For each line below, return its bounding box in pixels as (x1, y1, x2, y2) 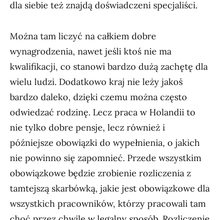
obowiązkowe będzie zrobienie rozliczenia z (10, 167, 191, 179)
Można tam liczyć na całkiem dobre (10, 30, 156, 42)
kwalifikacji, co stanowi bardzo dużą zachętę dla (10, 61, 208, 72)
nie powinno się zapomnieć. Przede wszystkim (10, 152, 201, 164)
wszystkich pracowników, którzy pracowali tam (10, 198, 206, 209)
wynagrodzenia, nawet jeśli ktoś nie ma (10, 46, 171, 57)
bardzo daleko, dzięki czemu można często (10, 91, 187, 103)
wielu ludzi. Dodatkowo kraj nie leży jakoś (10, 76, 183, 87)
